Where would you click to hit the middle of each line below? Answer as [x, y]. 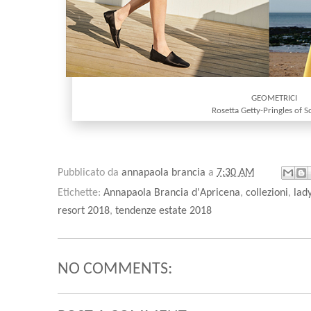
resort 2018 [84, 211]
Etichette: [81, 193]
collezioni [267, 193]
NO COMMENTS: [115, 269]
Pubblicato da [90, 173]
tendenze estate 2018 [163, 211]
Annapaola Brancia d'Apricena [172, 193]
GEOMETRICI [274, 98]
